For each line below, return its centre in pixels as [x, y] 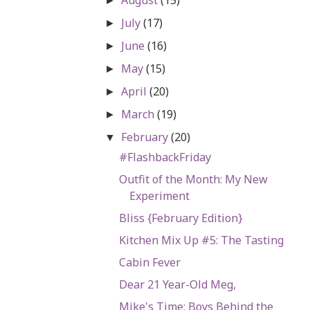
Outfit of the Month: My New [193, 179]
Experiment [159, 195]
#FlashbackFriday [165, 157]
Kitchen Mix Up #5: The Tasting [201, 240]
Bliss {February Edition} [181, 218]
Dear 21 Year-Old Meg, [177, 284]
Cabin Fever [149, 262]
